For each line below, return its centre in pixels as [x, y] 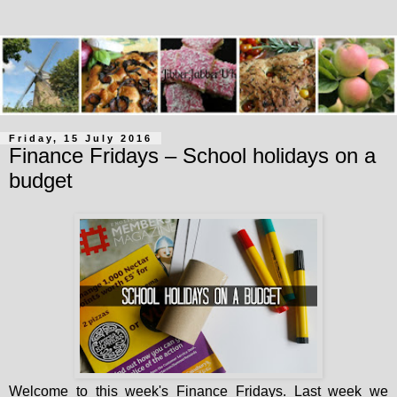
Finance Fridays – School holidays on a [192, 155]
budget [41, 180]
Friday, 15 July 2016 [81, 138]
